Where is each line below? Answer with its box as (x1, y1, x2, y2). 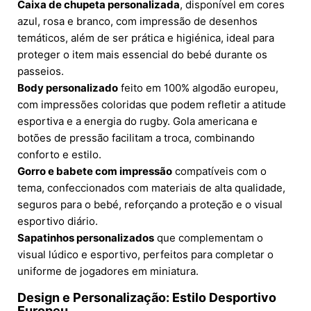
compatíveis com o (172, 164, 267, 178)
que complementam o (154, 230, 263, 244)
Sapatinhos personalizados (17, 230, 154, 244)
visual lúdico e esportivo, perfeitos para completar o (17, 247, 274, 261)
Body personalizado (17, 81, 118, 94)
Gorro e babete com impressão (17, 164, 172, 178)
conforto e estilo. (17, 147, 101, 161)
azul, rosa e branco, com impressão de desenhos (17, 14, 258, 28)
